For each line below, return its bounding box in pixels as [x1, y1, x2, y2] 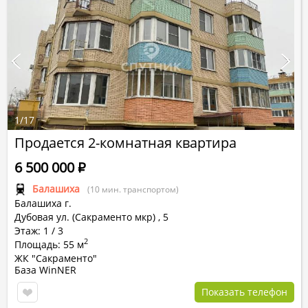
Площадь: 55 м [14, 238, 84, 251]
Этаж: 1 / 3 [14, 224, 63, 237]
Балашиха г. [14, 197, 71, 210]
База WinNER [14, 263, 76, 276]
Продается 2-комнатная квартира [14, 133, 236, 152]
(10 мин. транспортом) [87, 184, 179, 195]
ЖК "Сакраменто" [14, 252, 97, 265]
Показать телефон [201, 285, 287, 298]
